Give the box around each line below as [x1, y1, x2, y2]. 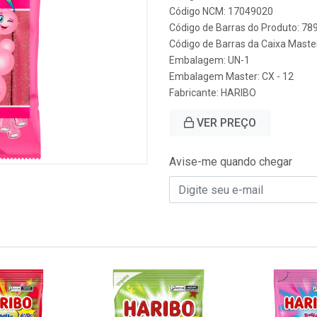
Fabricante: [169, 87, 221, 98]
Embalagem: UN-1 [169, 54, 250, 66]
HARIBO [221, 87, 256, 98]
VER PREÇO [194, 116, 256, 129]
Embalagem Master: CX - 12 [169, 71, 294, 82]
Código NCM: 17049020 [169, 6, 273, 17]
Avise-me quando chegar [169, 155, 292, 168]
